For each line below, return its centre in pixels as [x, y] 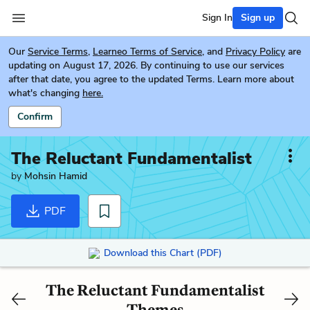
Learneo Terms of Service [147, 52]
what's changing [44, 93]
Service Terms [58, 52]
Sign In [217, 18]
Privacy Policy [255, 52]
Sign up [258, 18]
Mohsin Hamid [56, 176]
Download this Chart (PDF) [163, 253]
